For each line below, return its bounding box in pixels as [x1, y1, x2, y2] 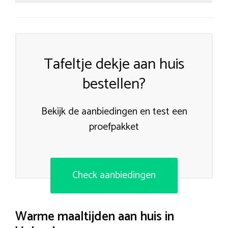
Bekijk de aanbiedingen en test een [41, 103, 187, 121]
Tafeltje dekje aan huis [44, 52, 184, 77]
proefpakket [89, 119, 139, 136]
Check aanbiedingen [72, 167, 156, 184]
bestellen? [82, 72, 146, 97]
